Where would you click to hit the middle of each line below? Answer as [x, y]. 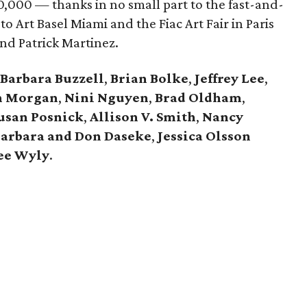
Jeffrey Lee [230, 78]
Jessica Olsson [204, 136]
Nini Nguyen [107, 97]
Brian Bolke [149, 78]
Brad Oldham [198, 97]
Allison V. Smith [143, 116]
